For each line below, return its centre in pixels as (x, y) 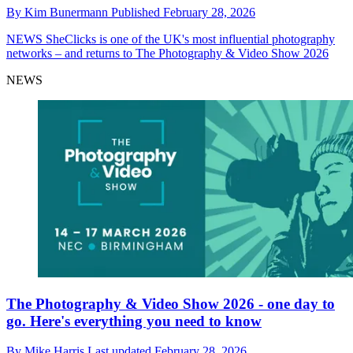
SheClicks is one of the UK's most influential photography (189, 39)
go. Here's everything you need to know (134, 321)
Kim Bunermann (68, 13)
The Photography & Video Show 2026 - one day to (171, 303)
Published (137, 13)
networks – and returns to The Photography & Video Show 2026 (167, 54)
